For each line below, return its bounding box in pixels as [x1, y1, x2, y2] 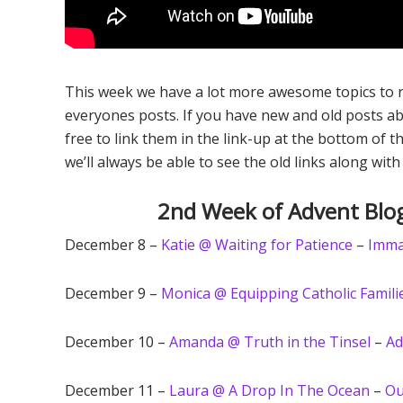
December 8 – [65, 235, 161, 255]
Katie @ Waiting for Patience [161, 235, 353, 255]
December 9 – [65, 283, 161, 303]
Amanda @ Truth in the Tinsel [169, 332, 371, 352]
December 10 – [65, 332, 169, 352]
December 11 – [65, 381, 169, 400]
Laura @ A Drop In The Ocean [169, 381, 370, 400]
